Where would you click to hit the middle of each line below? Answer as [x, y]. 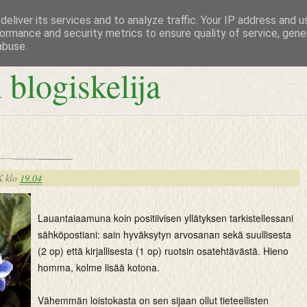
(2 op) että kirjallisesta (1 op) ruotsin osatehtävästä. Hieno [163, 251]
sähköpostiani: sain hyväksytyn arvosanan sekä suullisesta [164, 234]
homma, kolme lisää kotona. [99, 267]
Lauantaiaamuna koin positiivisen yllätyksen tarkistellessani [165, 218]
